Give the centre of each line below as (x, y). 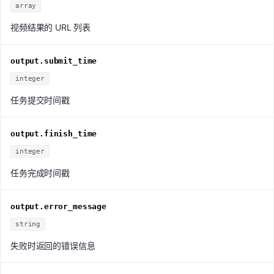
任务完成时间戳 (40, 172)
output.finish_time (54, 133)
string (28, 224)
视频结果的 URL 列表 (51, 27)
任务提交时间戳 (40, 100)
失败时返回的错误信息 (53, 245)
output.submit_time (54, 61)
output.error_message (58, 206)
